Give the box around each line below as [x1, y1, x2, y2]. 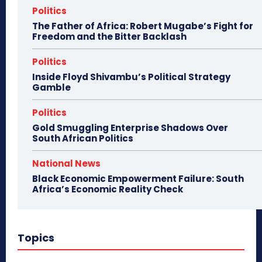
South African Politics [32, 132, 133, 144]
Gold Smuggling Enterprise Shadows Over [32, 121, 228, 134]
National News [32, 157, 101, 170]
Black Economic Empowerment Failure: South [32, 172, 244, 185]
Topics [18, 230, 54, 245]
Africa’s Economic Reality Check [32, 182, 183, 195]
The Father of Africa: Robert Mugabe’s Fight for [32, 19, 253, 32]
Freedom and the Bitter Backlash [32, 30, 187, 43]
